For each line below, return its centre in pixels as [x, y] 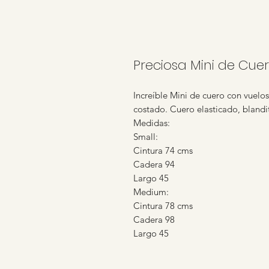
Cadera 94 [154, 164]
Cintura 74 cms [163, 150]
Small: [146, 137]
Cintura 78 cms [163, 206]
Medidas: [152, 123]
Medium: [151, 192]
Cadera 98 [154, 219]
